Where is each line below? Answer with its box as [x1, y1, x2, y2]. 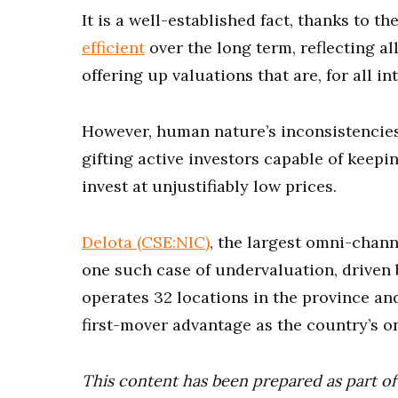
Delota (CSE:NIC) [82, 232, 210, 252]
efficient [82, 37, 145, 58]
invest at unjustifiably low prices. [82, 176, 337, 196]
